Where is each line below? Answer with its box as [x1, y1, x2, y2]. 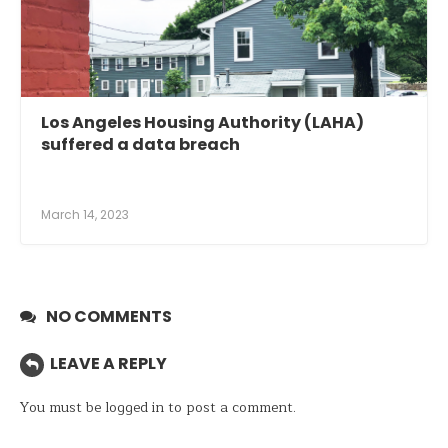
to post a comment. [164, 396, 296, 420]
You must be [20, 396, 105, 420]
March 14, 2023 [41, 206, 129, 224]
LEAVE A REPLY [50, 352, 167, 376]
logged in [105, 396, 164, 420]
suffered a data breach [41, 133, 240, 157]
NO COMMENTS [46, 305, 172, 329]
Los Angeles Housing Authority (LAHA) [41, 111, 364, 135]
